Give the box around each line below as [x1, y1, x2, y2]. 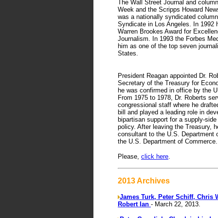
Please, [118, 153, 141, 160]
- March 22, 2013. [151, 200, 200, 208]
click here [141, 153, 168, 160]
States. [118, 50, 138, 57]
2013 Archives [118, 177, 170, 185]
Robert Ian [118, 200, 151, 208]
